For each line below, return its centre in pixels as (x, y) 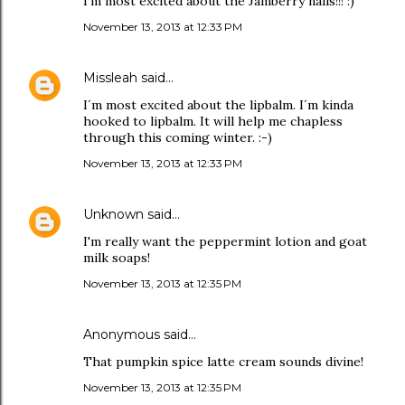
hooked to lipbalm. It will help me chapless (213, 121)
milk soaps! (117, 258)
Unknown (113, 214)
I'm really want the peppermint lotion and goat (225, 241)
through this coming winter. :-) (178, 137)
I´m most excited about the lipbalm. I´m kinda (218, 105)
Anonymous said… (140, 334)
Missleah (110, 78)
